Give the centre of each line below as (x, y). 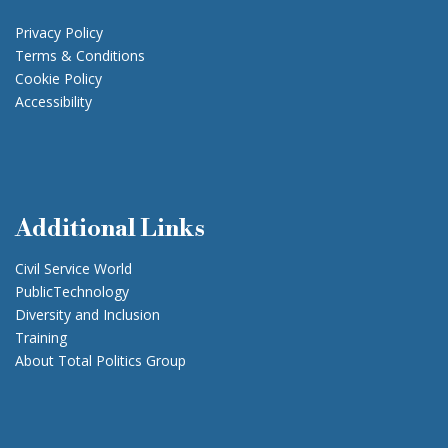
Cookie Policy (58, 79)
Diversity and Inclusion (87, 315)
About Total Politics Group (100, 361)
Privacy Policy (59, 33)
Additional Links (110, 229)
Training (41, 338)
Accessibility (53, 102)
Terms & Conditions (80, 56)
